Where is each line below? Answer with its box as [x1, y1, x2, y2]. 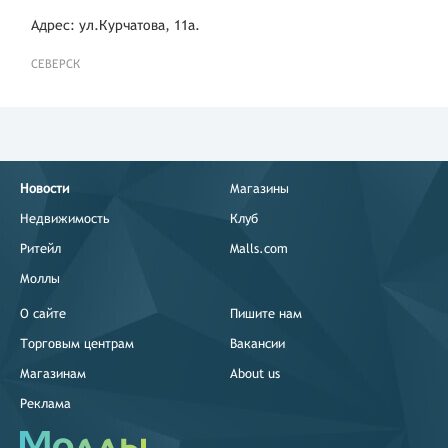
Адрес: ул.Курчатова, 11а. [31, 16, 200, 33]
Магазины [230, 180, 289, 196]
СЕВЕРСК [31, 56, 80, 71]
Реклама [20, 395, 71, 411]
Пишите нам [230, 305, 302, 321]
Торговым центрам [20, 335, 134, 351]
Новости [20, 180, 69, 196]
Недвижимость [20, 210, 110, 226]
